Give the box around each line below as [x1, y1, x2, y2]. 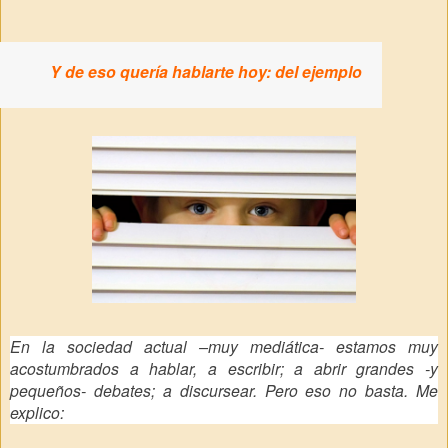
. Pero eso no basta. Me [252, 378, 438, 401]
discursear [179, 378, 253, 401]
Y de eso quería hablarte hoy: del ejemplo [50, 60, 362, 83]
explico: [10, 400, 64, 423]
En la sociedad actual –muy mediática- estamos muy [10, 334, 438, 357]
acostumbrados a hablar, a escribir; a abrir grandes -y [10, 356, 438, 379]
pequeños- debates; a [10, 378, 180, 401]
